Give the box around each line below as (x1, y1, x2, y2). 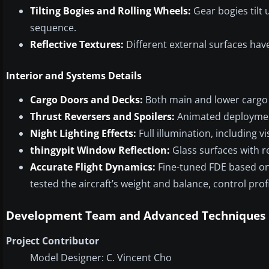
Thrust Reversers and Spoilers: (30, 109, 175, 123)
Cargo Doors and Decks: (30, 92, 143, 106)
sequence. (30, 20, 76, 34)
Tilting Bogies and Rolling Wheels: (30, 4, 191, 17)
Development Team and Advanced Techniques (6, 207, 265, 223)
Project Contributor (6, 234, 99, 247)
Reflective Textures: (30, 37, 124, 51)
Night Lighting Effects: (30, 126, 136, 140)
